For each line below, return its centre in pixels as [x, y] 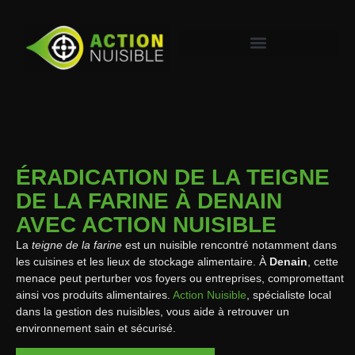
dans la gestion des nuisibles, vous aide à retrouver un [153, 311]
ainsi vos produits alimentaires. [94, 294]
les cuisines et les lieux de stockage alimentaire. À [143, 261]
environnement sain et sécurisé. [96, 328]
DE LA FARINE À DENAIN [149, 200]
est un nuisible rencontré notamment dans [229, 244]
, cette [323, 261]
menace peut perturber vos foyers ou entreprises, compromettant [180, 278]
